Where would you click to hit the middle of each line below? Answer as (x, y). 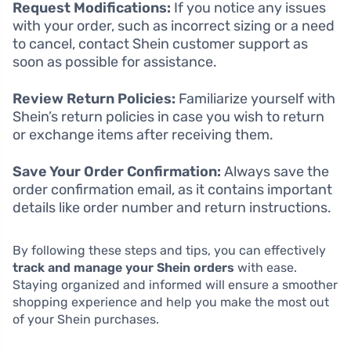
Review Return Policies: (94, 98)
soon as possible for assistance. (115, 62)
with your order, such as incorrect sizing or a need (174, 25)
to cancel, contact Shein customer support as (160, 43)
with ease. (266, 267)
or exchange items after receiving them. (143, 134)
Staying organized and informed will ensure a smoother (175, 284)
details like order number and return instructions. (172, 207)
